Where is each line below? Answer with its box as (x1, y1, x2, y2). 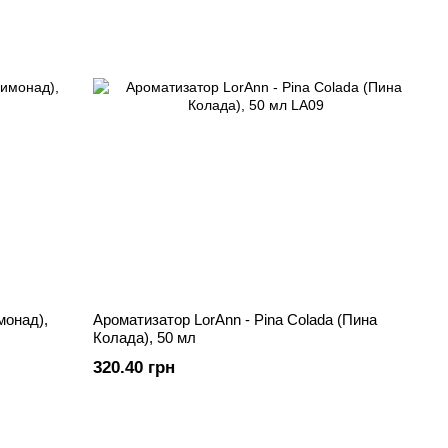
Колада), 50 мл (93, 328, 197, 346)
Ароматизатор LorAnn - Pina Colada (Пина (93, 310, 378, 328)
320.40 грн (93, 357, 176, 377)
